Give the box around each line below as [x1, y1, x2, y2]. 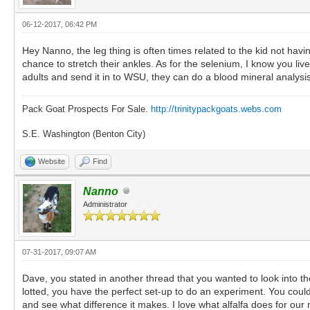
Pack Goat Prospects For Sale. [22, 103, 151, 114]
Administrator [83, 199, 127, 208]
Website [38, 156, 65, 165]
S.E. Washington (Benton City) [22, 128, 145, 139]
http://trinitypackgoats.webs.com [151, 103, 282, 114]
